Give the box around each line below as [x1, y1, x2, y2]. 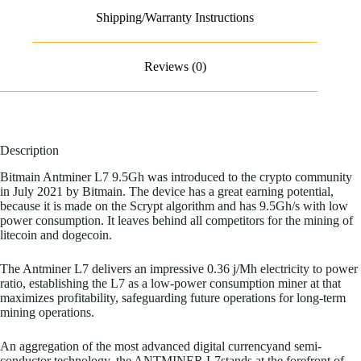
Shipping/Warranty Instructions [96, 10, 255, 25]
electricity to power [257, 261, 358, 276]
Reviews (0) [143, 60, 206, 74]
